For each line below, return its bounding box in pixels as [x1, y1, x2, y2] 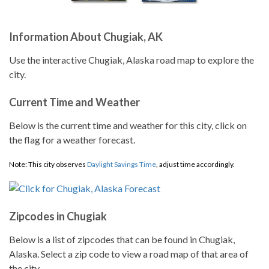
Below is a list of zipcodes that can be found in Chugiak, [9, 234, 235, 245]
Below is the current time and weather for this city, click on [9, 119, 247, 131]
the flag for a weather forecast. [9, 134, 135, 145]
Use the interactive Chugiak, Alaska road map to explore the [9, 54, 254, 65]
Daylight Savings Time [87, 160, 156, 169]
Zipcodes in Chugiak [9, 210, 107, 223]
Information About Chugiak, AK [9, 30, 163, 43]
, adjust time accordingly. [156, 160, 235, 169]
